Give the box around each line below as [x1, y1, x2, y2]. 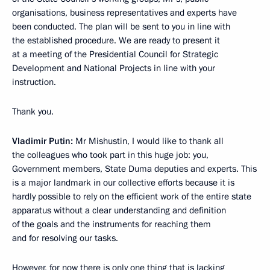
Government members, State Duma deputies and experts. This [12, 163, 257, 175]
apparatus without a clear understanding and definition [12, 204, 226, 217]
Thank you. [12, 105, 54, 118]
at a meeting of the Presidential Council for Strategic [12, 48, 218, 61]
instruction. [12, 76, 56, 89]
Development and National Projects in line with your [12, 62, 215, 75]
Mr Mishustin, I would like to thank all [73, 135, 224, 148]
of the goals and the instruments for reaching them [12, 218, 211, 231]
